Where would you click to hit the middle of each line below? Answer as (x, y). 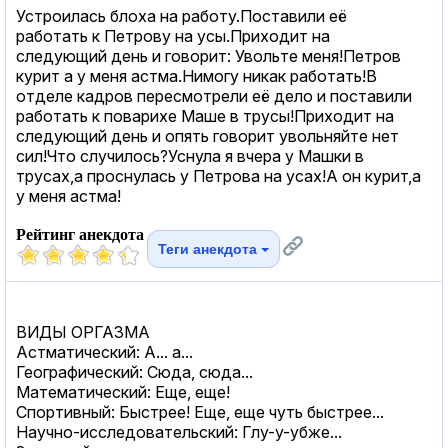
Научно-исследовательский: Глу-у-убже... (179, 431)
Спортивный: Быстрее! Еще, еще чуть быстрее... (200, 411)
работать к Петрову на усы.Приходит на (173, 35)
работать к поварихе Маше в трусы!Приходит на (205, 115)
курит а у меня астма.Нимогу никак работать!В (196, 75)
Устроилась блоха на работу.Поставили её (181, 15)
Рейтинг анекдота (80, 234)
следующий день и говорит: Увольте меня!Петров (208, 55)
